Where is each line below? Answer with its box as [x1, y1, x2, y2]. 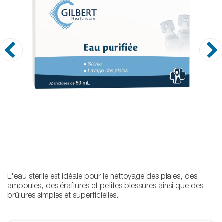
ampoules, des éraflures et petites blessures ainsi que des [7, 183, 203, 191]
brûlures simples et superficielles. [7, 192, 118, 201]
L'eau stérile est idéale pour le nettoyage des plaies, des [7, 173, 197, 182]
